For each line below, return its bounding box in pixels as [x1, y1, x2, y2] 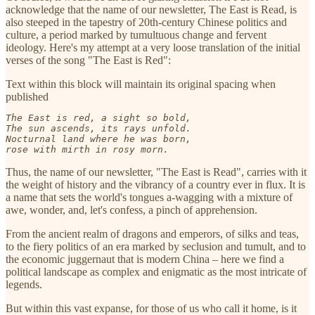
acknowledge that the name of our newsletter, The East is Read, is [6, 3, 297, 15]
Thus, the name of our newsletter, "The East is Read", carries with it [6, 165, 307, 178]
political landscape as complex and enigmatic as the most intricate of [6, 265, 307, 278]
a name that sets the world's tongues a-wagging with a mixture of [6, 191, 292, 203]
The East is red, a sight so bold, [6, 112, 191, 123]
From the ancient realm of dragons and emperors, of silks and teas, [6, 227, 299, 240]
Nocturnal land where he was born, [6, 133, 191, 144]
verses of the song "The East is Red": [6, 53, 171, 66]
